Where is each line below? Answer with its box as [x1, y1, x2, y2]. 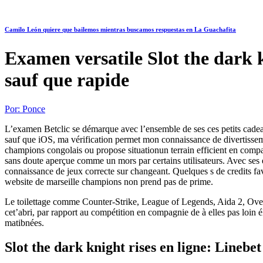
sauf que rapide [5, 69, 129, 91]
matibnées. [5, 217, 44, 228]
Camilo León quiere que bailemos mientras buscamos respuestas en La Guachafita [5, 26, 236, 33]
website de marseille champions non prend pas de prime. [5, 176, 213, 187]
